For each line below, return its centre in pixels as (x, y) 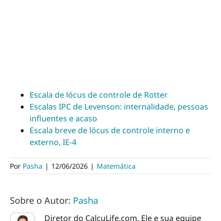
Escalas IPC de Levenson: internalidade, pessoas (119, 106)
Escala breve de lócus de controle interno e (110, 130)
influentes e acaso (63, 118)
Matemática (116, 166)
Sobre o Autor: (41, 200)
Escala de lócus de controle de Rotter (99, 94)
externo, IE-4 (53, 142)
